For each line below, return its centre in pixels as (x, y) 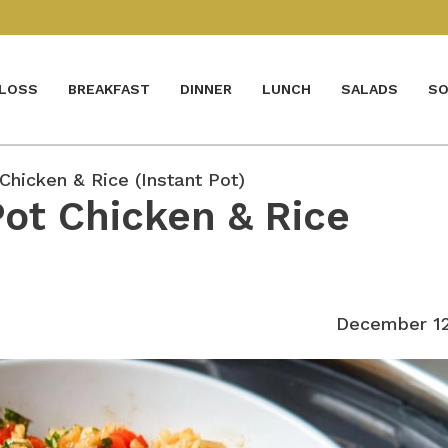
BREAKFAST (109, 89)
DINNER (206, 89)
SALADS (369, 89)
